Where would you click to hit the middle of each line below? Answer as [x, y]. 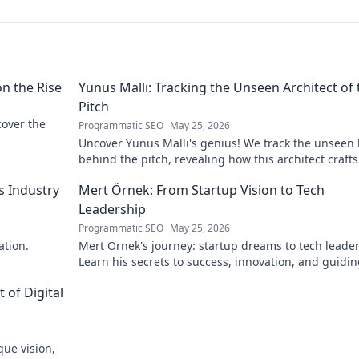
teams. [97, 278]
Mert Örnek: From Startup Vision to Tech [202, 190]
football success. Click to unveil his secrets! [194, 175]
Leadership [112, 209]
